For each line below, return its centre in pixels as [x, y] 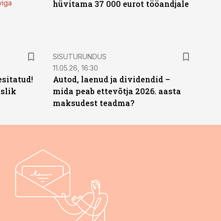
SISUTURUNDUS [79, 56]
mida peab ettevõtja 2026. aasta [117, 91]
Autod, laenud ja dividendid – [111, 79]
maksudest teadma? [93, 103]
